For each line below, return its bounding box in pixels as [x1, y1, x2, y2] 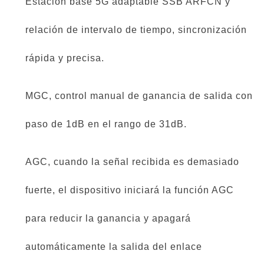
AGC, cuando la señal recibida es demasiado [25, 157, 239, 167]
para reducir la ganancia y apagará [25, 213, 191, 224]
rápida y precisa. [25, 53, 107, 64]
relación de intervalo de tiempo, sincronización [25, 25, 247, 35]
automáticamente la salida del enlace [25, 242, 202, 252]
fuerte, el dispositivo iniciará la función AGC [25, 185, 234, 196]
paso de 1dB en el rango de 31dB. [25, 119, 187, 130]
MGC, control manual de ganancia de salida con [25, 91, 253, 101]
